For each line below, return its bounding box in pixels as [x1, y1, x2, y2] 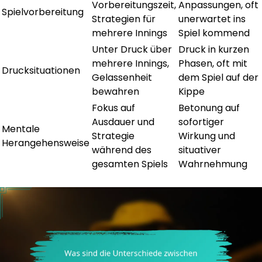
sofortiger [178, 115, 224, 129]
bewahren [92, 84, 139, 98]
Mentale [2, 122, 40, 136]
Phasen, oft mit [178, 56, 247, 70]
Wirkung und [178, 129, 235, 143]
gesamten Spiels [92, 157, 168, 171]
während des [92, 143, 151, 157]
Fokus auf [92, 101, 135, 115]
